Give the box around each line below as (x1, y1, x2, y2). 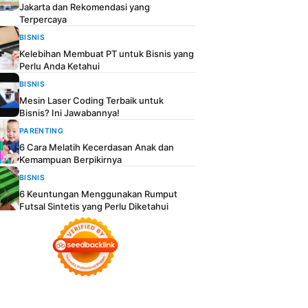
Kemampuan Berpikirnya (19, 154, 122, 165)
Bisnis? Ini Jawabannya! (19, 107, 120, 118)
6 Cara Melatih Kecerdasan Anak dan (19, 142, 174, 153)
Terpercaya (19, 14, 67, 25)
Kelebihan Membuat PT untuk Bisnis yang (19, 48, 194, 59)
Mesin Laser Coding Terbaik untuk (19, 95, 164, 106)
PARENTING (19, 126, 63, 135)
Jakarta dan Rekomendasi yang (19, 1, 150, 12)
